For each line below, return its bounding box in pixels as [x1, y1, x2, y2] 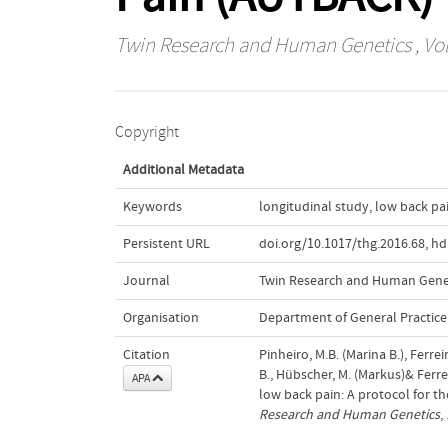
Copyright [114, 122, 179, 141]
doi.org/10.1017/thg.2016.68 [258, 235, 425, 252]
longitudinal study [258, 198, 369, 215]
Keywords [122, 198, 182, 215]
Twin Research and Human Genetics [114, 33, 411, 58]
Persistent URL [122, 235, 210, 252]
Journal [122, 272, 170, 289]
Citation [122, 346, 170, 363]
